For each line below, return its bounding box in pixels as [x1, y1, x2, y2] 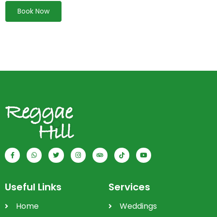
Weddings [119, 201, 157, 212]
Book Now [17, 6, 49, 16]
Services [108, 180, 150, 194]
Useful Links [5, 180, 62, 194]
